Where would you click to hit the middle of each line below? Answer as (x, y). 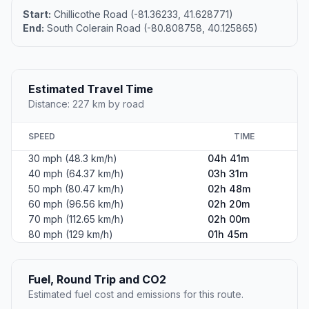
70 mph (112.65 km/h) (76, 219)
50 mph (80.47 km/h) (76, 188)
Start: (37, 14)
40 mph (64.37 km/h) (76, 173)
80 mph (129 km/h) (71, 234)
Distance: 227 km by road (86, 103)
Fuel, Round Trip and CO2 (97, 279)
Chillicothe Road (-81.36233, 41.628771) (142, 14)
